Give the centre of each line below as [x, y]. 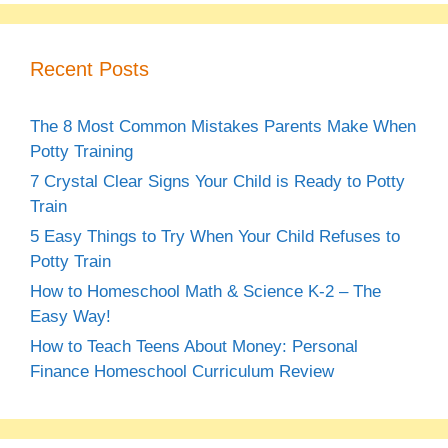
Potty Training [81, 152]
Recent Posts [89, 69]
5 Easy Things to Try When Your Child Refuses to [215, 237]
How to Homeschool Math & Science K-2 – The [205, 292]
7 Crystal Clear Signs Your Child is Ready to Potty [217, 182]
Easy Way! [70, 317]
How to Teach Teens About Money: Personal [194, 347]
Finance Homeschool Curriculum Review [182, 372]
